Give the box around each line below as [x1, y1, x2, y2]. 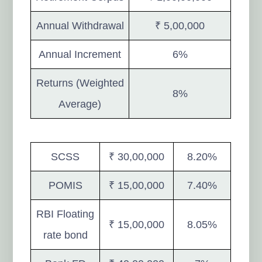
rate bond [43, 229, 88, 241]
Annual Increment [39, 48, 122, 60]
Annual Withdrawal [36, 19, 124, 32]
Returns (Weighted [36, 77, 124, 89]
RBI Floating [36, 208, 95, 220]
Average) [58, 98, 102, 110]
